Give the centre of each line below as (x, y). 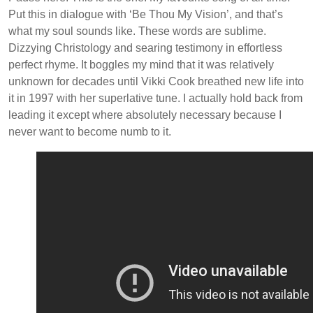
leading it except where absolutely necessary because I (145, 115)
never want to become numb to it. (90, 132)
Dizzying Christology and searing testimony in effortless (145, 48)
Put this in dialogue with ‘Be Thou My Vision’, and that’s (146, 15)
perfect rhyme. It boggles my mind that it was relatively (141, 65)
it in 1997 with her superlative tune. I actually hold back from (155, 99)
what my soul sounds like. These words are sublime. (137, 31)
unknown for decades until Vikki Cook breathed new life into (156, 82)
